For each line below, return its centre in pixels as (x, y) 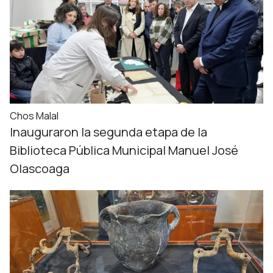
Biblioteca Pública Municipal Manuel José (124, 150)
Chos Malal (34, 116)
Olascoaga (40, 168)
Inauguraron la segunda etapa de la (108, 132)
